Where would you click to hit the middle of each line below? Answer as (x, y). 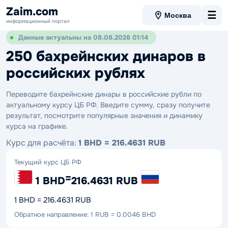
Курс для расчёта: (42, 143)
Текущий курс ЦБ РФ (48, 162)
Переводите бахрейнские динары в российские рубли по (104, 94)
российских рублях (76, 73)
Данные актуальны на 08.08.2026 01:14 (83, 37)
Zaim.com (32, 11)
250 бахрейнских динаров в (106, 56)
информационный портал (38, 21)
